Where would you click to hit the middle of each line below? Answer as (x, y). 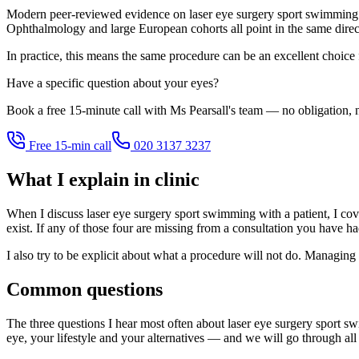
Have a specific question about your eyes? (113, 83)
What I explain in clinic (103, 180)
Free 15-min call (69, 146)
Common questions (85, 290)
